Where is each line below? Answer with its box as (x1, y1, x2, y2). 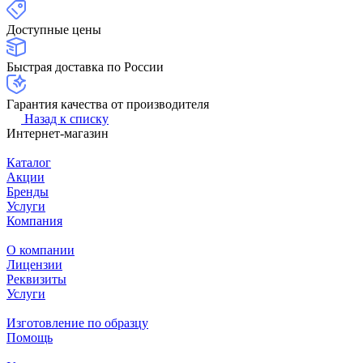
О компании (6, 243, 75, 258)
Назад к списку (24, 112, 109, 126)
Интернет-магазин (6, 126, 109, 141)
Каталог (6, 156, 51, 170)
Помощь (6, 331, 53, 345)
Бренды (6, 185, 49, 199)
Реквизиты (6, 272, 66, 287)
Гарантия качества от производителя (6, 97, 209, 112)
